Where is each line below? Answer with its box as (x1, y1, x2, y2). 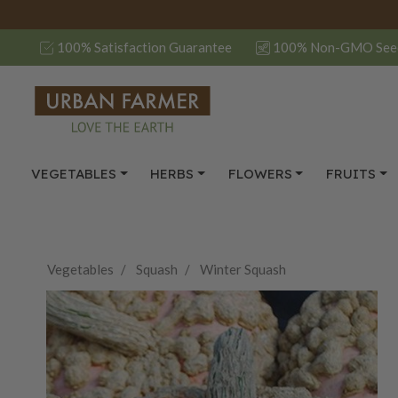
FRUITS (325, 165, 376, 182)
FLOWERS (227, 165, 292, 182)
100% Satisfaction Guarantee (54, 39, 235, 56)
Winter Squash (200, 260, 286, 277)
